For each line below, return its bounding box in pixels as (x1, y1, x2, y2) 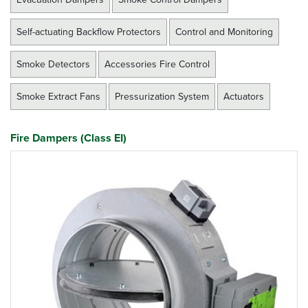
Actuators (223, 90, 264, 102)
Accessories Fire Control (104, 58, 210, 70)
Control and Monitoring (175, 25, 273, 38)
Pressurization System (115, 90, 209, 102)
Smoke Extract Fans (16, 90, 100, 102)
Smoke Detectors (16, 58, 90, 70)
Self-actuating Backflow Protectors (16, 25, 161, 38)
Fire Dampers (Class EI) (10, 131, 126, 145)
